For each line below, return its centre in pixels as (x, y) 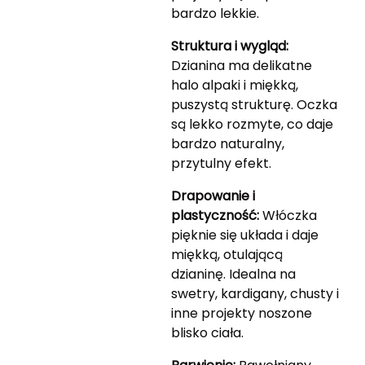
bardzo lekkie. (215, 14)
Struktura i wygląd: (229, 46)
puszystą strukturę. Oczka (254, 105)
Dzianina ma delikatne (241, 66)
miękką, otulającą (226, 255)
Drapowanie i (213, 196)
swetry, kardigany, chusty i (255, 294)
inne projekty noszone (241, 314)
